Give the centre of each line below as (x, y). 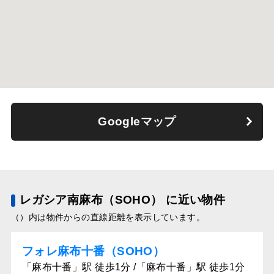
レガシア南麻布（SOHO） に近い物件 (123, 199)
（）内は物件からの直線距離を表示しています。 (108, 217)
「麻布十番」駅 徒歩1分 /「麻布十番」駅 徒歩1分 (133, 267)
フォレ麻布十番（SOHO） (93, 251)
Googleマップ (137, 121)
